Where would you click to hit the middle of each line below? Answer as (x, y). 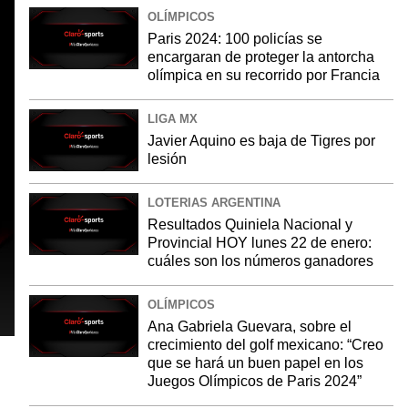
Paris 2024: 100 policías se (235, 39)
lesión (167, 159)
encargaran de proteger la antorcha (261, 57)
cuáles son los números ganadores (260, 261)
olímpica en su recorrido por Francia (264, 75)
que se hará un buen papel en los (255, 363)
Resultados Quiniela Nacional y (250, 224)
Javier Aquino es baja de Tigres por (261, 141)
